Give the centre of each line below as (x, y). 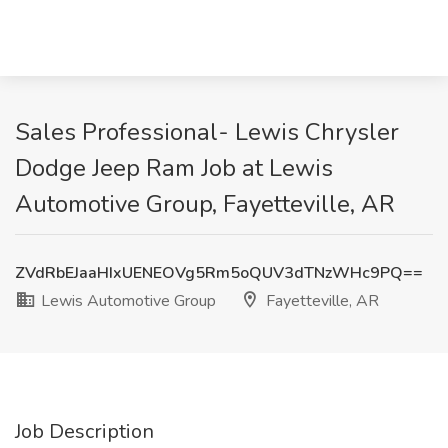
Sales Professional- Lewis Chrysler (207, 132)
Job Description (84, 431)
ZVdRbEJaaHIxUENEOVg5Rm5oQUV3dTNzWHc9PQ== (219, 273)
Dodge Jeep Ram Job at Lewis (174, 168)
